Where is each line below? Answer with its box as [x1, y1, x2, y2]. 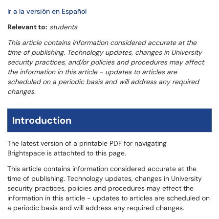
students [49, 22, 77, 31]
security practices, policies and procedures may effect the [7, 184, 194, 193]
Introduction [12, 114, 71, 127]
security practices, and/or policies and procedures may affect [7, 58, 204, 66]
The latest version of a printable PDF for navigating [7, 139, 167, 148]
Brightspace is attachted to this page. [7, 149, 126, 157]
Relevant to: [7, 22, 47, 31]
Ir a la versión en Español [7, 7, 87, 16]
